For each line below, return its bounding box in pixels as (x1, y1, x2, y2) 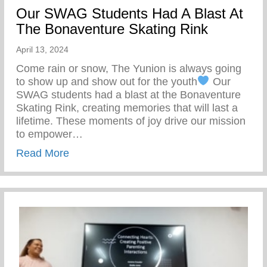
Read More (16, 147, 69, 159)
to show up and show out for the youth (16, 75, 197, 88)
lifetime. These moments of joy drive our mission (16, 114, 246, 127)
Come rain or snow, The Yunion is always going (16, 62, 241, 74)
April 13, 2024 (16, 44, 69, 54)
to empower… (16, 128, 83, 140)
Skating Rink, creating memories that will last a (16, 101, 238, 114)
